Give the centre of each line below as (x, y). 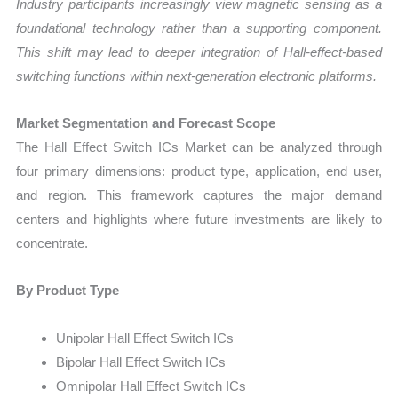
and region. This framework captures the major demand (199, 195)
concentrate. (52, 243)
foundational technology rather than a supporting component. (199, 28)
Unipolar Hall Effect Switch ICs (145, 338)
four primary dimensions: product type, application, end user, (199, 171)
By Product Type (68, 291)
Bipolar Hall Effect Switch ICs (141, 362)
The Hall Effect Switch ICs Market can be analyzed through (199, 147)
